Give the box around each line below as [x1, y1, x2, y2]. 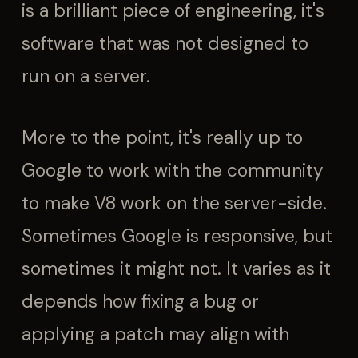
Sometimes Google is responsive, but [22, 225, 332, 248]
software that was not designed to [22, 32, 308, 55]
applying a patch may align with [22, 323, 289, 346]
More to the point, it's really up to [22, 126, 303, 149]
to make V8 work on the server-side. [22, 192, 327, 215]
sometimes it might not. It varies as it [22, 257, 331, 280]
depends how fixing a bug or [22, 290, 259, 313]
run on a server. [22, 65, 150, 88]
